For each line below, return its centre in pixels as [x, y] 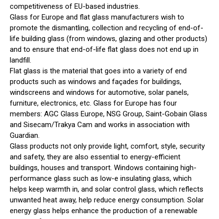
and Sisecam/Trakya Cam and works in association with [100, 125]
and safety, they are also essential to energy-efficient [95, 157]
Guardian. [25, 136]
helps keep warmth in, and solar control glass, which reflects [107, 189]
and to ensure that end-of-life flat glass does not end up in [104, 50]
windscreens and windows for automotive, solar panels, [99, 93]
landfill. [21, 60]
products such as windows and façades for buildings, [96, 82]
